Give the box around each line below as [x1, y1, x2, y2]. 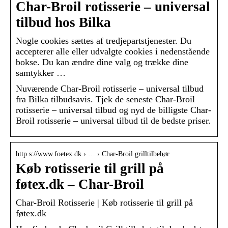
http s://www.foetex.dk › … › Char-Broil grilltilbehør [16, 150, 169, 158]
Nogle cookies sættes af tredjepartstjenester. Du [16, 36, 191, 46]
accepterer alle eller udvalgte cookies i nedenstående [16, 46, 210, 57]
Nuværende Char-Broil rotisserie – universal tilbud [16, 83, 204, 94]
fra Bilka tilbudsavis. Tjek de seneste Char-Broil [16, 94, 195, 105]
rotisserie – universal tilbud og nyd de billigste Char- [16, 105, 211, 116]
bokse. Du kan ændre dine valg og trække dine [16, 57, 188, 68]
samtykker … [16, 68, 66, 78]
